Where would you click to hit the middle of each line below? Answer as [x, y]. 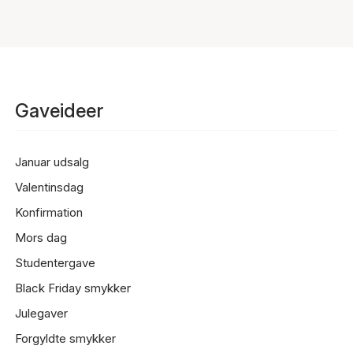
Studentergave [55, 263]
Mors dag [41, 238]
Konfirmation [48, 212]
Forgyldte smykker [65, 338]
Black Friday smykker [72, 288]
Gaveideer [59, 111]
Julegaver [41, 313]
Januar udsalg [52, 162]
